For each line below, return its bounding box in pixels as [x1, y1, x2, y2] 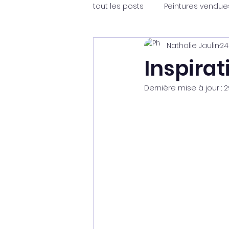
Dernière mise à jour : [144, 82, 224, 93]
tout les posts [93, 1, 144, 12]
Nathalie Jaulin [167, 40, 219, 51]
